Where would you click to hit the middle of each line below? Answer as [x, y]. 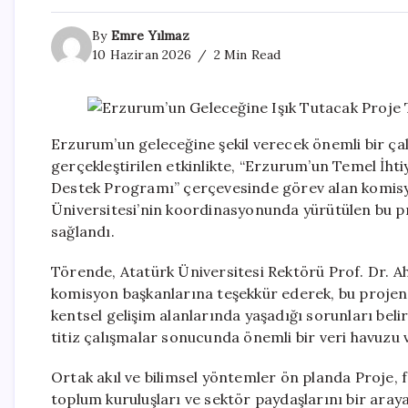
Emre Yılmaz [150, 36]
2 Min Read [245, 55]
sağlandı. [83, 232]
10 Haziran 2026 [142, 55]
